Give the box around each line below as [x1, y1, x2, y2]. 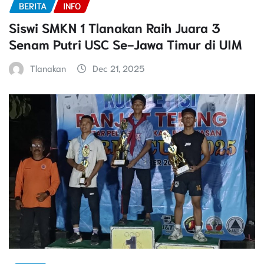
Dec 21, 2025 [93, 61, 144, 74]
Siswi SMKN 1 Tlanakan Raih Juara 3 [9, 18, 220, 35]
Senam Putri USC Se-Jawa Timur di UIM [9, 35, 242, 52]
